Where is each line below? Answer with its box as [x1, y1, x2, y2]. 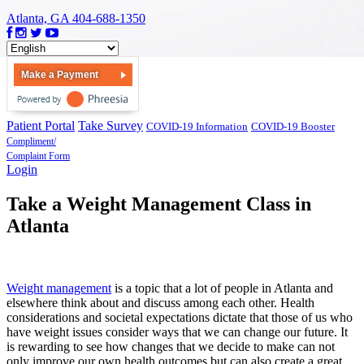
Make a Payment [21, 68, 98, 80]
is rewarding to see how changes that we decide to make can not [6, 339, 335, 353]
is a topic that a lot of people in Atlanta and [111, 280, 333, 295]
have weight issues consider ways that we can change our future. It [6, 324, 348, 339]
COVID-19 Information [146, 119, 248, 132]
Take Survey [78, 118, 143, 132]
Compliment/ [6, 135, 56, 147]
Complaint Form [6, 149, 70, 162]
